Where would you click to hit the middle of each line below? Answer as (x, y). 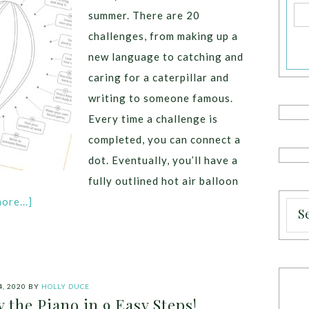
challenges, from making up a (163, 36)
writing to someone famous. (162, 98)
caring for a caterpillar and (159, 77)
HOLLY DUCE (66, 286)
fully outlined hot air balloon (163, 181)
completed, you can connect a (165, 139)
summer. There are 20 (144, 15)
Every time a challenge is (153, 119)
